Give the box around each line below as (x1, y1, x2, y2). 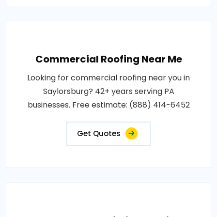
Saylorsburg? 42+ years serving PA (43, 85, 174, 97)
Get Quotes (77, 128, 121, 139)
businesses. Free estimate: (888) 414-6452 (27, 99, 190, 110)
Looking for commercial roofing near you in (27, 72, 190, 83)
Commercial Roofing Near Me (35, 52, 182, 66)
